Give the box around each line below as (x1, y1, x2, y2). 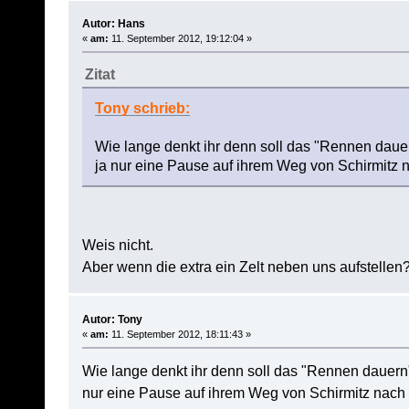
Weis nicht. (81, 236, 153, 254)
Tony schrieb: (94, 100, 190, 117)
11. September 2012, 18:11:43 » (108, 328, 251, 340)
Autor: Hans (81, 17, 145, 31)
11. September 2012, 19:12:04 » (108, 33, 252, 45)
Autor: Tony (81, 312, 142, 326)
